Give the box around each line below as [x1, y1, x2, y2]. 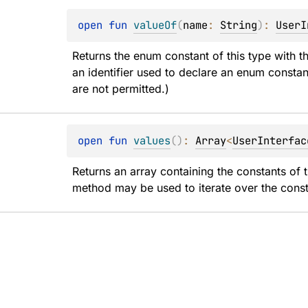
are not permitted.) [72, 82, 170, 96]
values [133, 133, 171, 148]
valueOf [133, 18, 177, 32]
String [220, 18, 258, 32]
